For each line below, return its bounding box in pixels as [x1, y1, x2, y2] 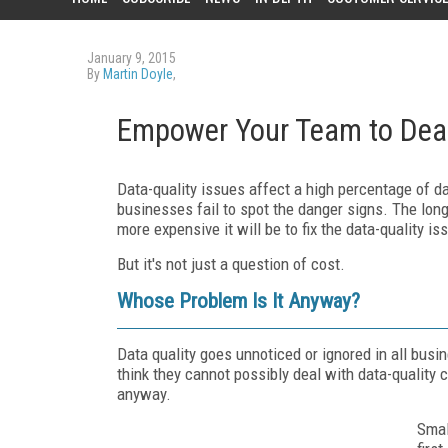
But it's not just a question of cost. [117, 254, 345, 274]
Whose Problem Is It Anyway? [117, 289, 360, 313]
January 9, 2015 [87, 50, 176, 66]
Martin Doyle [103, 66, 173, 82]
